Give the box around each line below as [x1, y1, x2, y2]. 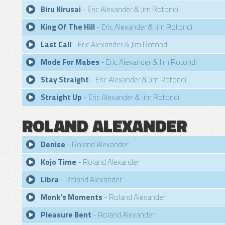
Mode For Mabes [41, 56, 99, 68]
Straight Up [41, 91, 82, 103]
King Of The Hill [41, 21, 95, 33]
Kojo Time [41, 156, 76, 168]
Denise [41, 139, 65, 150]
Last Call [41, 39, 71, 50]
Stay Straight [41, 74, 89, 85]
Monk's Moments [41, 191, 102, 203]
